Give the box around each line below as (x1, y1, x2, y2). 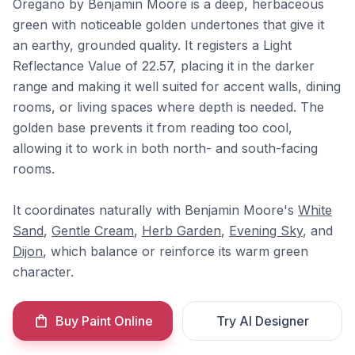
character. (13, 264, 74, 280)
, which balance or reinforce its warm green (43, 243, 308, 259)
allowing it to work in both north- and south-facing (13, 140, 318, 156)
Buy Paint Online (55, 313, 153, 329)
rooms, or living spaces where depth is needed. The (13, 99, 324, 115)
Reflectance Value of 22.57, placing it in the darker (13, 58, 315, 74)
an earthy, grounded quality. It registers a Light (13, 37, 292, 53)
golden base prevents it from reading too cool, (13, 120, 292, 136)
